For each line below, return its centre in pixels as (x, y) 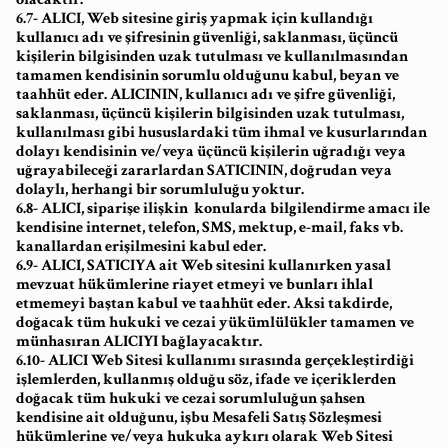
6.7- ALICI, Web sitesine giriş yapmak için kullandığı (194, 18)
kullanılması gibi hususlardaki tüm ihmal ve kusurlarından (221, 132)
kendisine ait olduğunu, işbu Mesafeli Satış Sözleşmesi (199, 417)
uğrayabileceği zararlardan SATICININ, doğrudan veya (204, 170)
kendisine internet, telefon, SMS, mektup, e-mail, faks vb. (209, 227)
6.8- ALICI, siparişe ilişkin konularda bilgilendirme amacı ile (223, 208)
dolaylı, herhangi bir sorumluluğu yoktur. (160, 189)
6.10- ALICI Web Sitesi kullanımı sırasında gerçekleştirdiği (215, 360)
